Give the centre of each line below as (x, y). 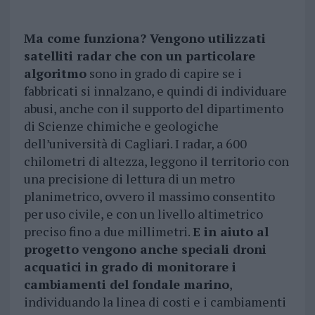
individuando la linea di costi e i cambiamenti (155, 302)
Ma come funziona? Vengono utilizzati (144, 38)
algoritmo (55, 73)
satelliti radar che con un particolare (139, 56)
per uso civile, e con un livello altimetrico (143, 214)
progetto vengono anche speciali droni (145, 249)
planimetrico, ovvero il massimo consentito (149, 197)
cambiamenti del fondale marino (126, 284)
